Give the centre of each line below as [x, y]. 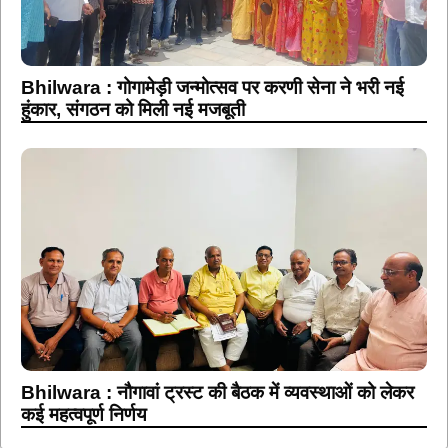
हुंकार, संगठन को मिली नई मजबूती [133, 109]
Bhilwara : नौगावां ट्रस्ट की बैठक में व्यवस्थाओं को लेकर [217, 393]
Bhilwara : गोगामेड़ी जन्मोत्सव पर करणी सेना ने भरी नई [212, 87]
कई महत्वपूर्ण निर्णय [84, 415]
